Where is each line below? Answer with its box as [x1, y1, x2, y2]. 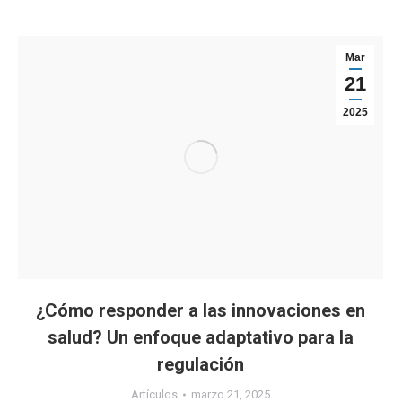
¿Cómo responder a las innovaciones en [36, 300, 365, 322]
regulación [157, 354, 244, 376]
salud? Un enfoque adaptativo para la [48, 327, 354, 349]
